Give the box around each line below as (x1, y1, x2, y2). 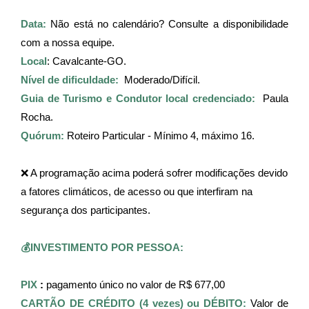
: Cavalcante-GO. (47, 55, 126, 67)
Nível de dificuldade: (21, 74, 119, 86)
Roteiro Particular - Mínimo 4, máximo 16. (67, 130, 255, 141)
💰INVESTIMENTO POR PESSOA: (21, 241, 183, 253)
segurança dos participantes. (21, 204, 150, 216)
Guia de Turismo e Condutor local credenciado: (21, 92, 255, 104)
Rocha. (21, 111, 56, 123)
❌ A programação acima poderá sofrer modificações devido (21, 167, 288, 179)
